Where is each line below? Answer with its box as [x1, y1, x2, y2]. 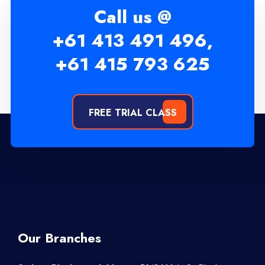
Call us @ [93, 4, 172, 30]
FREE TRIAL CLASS [88, 105, 177, 119]
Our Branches [18, 228, 101, 247]
